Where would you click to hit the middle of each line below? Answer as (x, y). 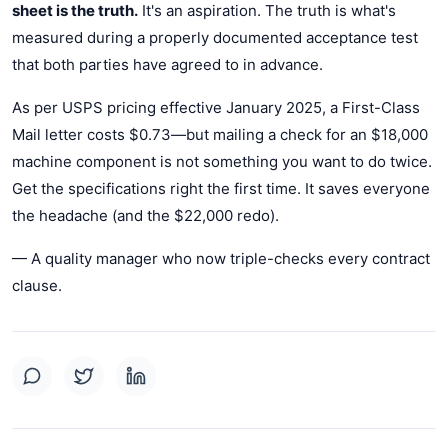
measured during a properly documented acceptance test (215, 37)
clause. (37, 285)
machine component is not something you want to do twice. (222, 161)
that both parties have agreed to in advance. (167, 64)
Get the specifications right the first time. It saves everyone (221, 188)
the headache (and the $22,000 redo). (145, 215)
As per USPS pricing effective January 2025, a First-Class (216, 107)
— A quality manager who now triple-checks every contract (221, 258)
